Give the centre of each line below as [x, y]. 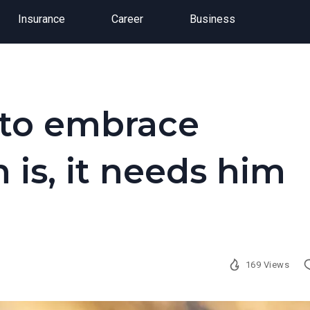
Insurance [41, 19]
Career [127, 19]
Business [212, 19]
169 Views [267, 264]
